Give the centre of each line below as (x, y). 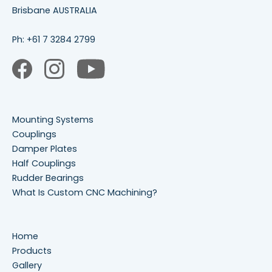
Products (32, 250)
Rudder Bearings (48, 178)
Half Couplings (44, 163)
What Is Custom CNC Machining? (85, 192)
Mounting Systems (53, 119)
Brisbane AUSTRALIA (55, 10)
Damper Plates (45, 148)
